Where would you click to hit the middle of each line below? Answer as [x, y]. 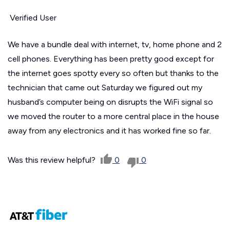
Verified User [32, 17]
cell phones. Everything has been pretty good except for [111, 59]
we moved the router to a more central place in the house [113, 116]
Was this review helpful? [53, 160]
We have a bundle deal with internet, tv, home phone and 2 [115, 44]
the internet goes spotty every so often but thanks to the [113, 73]
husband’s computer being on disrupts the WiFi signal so [110, 102]
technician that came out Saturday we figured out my [105, 87]
